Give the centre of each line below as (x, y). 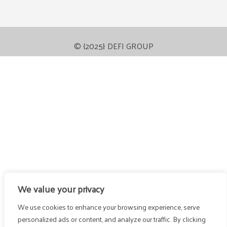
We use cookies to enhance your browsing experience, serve (109, 207)
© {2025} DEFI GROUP (113, 46)
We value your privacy (61, 189)
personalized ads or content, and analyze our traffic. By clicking (112, 219)
